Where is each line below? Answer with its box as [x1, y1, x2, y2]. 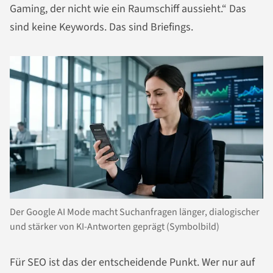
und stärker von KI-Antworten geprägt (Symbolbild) [10, 220, 219, 234]
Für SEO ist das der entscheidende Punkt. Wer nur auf [10, 255, 255, 271]
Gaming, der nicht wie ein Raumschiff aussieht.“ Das [10, 1, 246, 17]
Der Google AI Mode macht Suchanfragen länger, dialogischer [10, 205, 260, 219]
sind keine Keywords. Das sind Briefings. [10, 19, 193, 35]
